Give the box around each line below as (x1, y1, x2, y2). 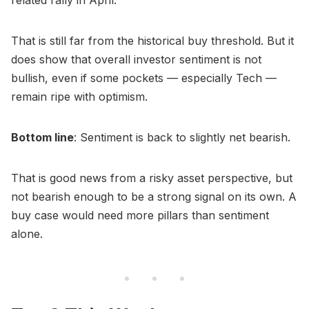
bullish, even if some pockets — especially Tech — (11, 70, 277, 85)
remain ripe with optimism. (11, 89, 148, 103)
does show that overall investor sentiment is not (11, 52, 261, 66)
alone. (11, 226, 43, 241)
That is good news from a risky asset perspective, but (11, 170, 292, 185)
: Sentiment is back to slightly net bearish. (74, 130, 290, 144)
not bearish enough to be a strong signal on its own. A (11, 189, 297, 203)
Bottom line (11, 130, 74, 144)
